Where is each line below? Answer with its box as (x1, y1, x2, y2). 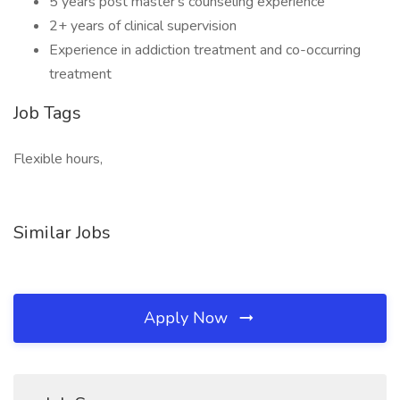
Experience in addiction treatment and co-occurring (49, 40, 361, 60)
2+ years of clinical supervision (49, 16, 237, 36)
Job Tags (13, 101, 81, 125)
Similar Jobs (13, 221, 111, 245)
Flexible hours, (13, 149, 103, 169)
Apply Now (144, 307, 232, 329)
